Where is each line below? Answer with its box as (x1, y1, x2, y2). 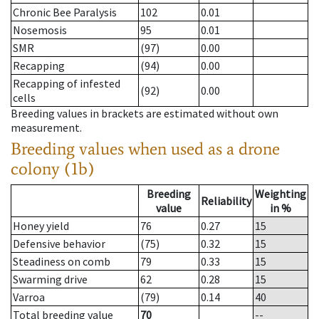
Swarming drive (13, 272, 88, 287)
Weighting (255, 187, 306, 202)
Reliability (201, 194, 251, 209)
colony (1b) (11, 158, 95, 179)
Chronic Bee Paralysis (13, 5, 117, 20)
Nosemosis (13, 23, 67, 38)
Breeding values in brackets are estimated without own (11, 106, 278, 121)
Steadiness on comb (13, 254, 110, 269)
